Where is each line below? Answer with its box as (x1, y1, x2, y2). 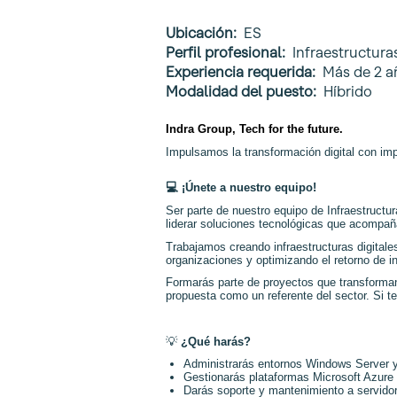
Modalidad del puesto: (166, 82, 323, 100)
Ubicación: (166, 24, 244, 42)
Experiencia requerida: (166, 63, 323, 81)
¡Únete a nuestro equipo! (178, 181, 316, 195)
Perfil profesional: (166, 43, 292, 61)
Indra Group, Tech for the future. (166, 122, 343, 136)
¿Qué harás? (181, 334, 251, 348)
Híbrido (323, 82, 372, 100)
